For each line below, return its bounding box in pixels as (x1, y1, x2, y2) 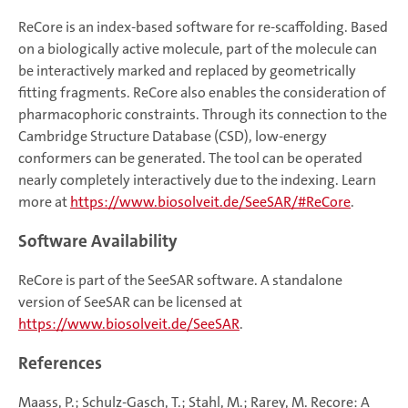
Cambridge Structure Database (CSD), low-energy (18, 127, 327, 146)
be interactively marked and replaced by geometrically (18, 61, 356, 80)
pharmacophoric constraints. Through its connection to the (18, 105, 387, 124)
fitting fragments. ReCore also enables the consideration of (18, 83, 386, 102)
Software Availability (18, 229, 178, 252)
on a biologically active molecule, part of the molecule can (18, 39, 377, 58)
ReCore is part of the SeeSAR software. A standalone (18, 270, 342, 290)
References (18, 352, 102, 374)
